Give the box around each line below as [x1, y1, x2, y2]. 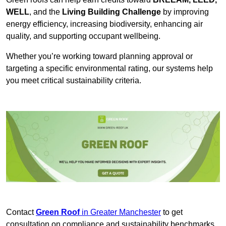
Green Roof [36, 208, 82, 217]
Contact [6, 208, 36, 217]
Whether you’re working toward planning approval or [6, 51, 193, 61]
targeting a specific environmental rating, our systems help [6, 64, 213, 73]
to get [161, 208, 183, 217]
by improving [161, 7, 209, 16]
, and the [29, 7, 62, 16]
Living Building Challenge [62, 7, 161, 16]
